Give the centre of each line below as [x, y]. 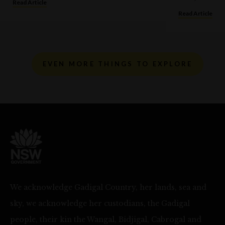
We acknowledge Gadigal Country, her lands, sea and [108, 187]
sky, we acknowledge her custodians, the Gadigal [100, 203]
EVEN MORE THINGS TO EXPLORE [118, 64]
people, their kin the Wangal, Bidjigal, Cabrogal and [106, 219]
